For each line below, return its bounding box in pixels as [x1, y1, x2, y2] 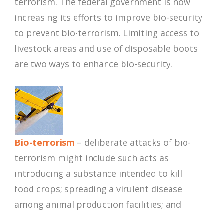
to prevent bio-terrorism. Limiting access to [15, 27, 199, 39]
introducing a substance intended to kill [15, 168, 182, 180]
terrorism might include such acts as [15, 152, 169, 164]
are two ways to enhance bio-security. [15, 58, 172, 70]
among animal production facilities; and [15, 199, 181, 211]
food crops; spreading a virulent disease [15, 183, 182, 195]
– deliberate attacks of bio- [75, 137, 191, 149]
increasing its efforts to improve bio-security [15, 12, 202, 24]
